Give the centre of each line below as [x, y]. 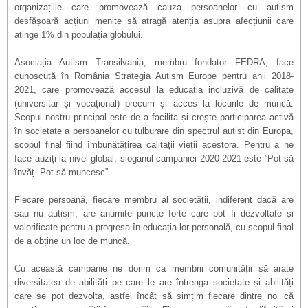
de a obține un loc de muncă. [72, 241]
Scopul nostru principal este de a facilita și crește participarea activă [154, 117]
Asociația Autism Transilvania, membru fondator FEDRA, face [154, 62]
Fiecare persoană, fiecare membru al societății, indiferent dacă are [154, 200]
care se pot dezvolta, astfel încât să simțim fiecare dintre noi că [154, 296]
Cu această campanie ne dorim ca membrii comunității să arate [154, 268]
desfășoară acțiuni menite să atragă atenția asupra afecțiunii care [154, 21]
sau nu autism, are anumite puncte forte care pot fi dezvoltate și [154, 213]
